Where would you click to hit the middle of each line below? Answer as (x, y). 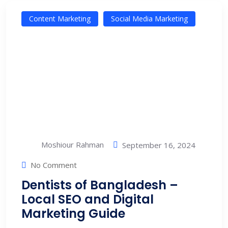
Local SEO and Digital (88, 199)
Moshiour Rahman (72, 144)
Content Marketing (60, 19)
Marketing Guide (73, 213)
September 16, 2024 (159, 145)
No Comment (54, 165)
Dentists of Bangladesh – (100, 185)
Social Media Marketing (149, 19)
